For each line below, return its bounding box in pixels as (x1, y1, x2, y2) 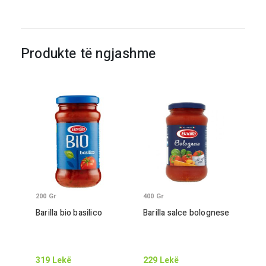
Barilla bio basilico (36, 207, 102, 219)
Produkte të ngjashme (21, 44, 156, 64)
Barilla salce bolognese (143, 207, 230, 219)
